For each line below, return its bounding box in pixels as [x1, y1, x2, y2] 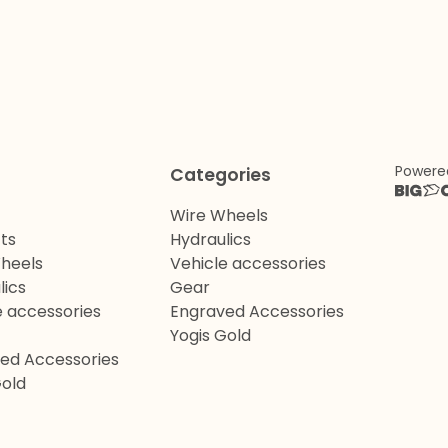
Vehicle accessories [170, 252, 326, 275]
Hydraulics [170, 228, 251, 251]
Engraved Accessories [170, 300, 344, 323]
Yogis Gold [170, 324, 251, 347]
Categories [170, 163, 271, 187]
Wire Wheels [170, 204, 268, 227]
